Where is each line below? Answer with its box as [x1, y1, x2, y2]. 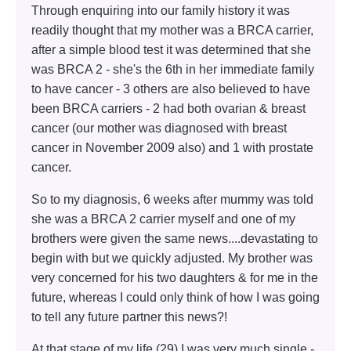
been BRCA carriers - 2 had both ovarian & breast [31, 102, 306, 116]
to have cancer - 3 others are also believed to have [31, 82, 310, 96]
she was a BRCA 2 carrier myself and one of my [31, 212, 295, 226]
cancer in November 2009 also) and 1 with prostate [31, 141, 313, 155]
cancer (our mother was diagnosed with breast [31, 121, 287, 136]
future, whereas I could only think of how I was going [31, 291, 320, 305]
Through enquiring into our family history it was [31, 4, 290, 18]
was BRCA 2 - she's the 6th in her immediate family [31, 63, 314, 77]
